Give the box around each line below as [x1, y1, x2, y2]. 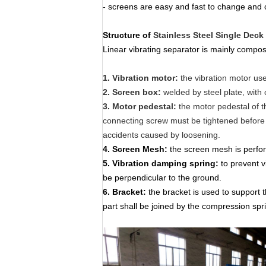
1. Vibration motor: [103, 73, 180, 83]
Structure [103, 30, 140, 40]
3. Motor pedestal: [103, 102, 176, 111]
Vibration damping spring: [112, 159, 221, 168]
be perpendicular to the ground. [103, 173, 221, 182]
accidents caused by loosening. [103, 130, 220, 140]
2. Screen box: [103, 87, 163, 97]
